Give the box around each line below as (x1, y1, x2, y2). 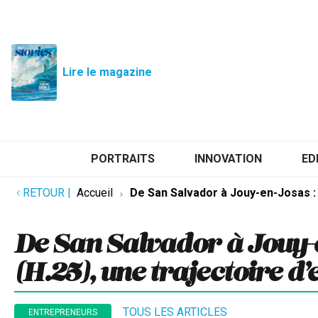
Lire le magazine (62, 65, 152, 79)
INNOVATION (194, 151, 262, 165)
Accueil (77, 185, 113, 199)
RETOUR (23, 185, 65, 199)
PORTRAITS (90, 151, 155, 165)
